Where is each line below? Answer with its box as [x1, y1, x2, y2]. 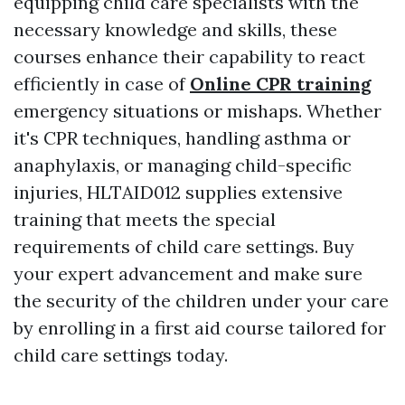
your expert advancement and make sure [14, 262, 363, 286]
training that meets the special [14, 208, 276, 231]
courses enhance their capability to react [14, 45, 365, 69]
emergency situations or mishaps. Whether [14, 99, 381, 123]
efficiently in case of [14, 72, 190, 96]
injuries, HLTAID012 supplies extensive [14, 181, 343, 204]
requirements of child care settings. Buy [14, 235, 354, 259]
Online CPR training [190, 72, 372, 96]
